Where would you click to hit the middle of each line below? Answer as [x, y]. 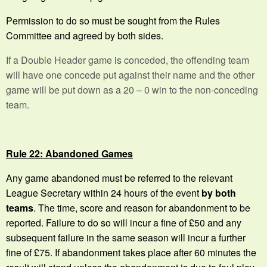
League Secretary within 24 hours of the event [104, 193]
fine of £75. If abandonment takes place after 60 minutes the [131, 252]
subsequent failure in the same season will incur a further [126, 237]
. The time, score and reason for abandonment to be [142, 207]
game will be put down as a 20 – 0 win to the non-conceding [132, 89]
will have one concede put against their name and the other [130, 74]
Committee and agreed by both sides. [85, 35]
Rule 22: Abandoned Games [69, 153]
